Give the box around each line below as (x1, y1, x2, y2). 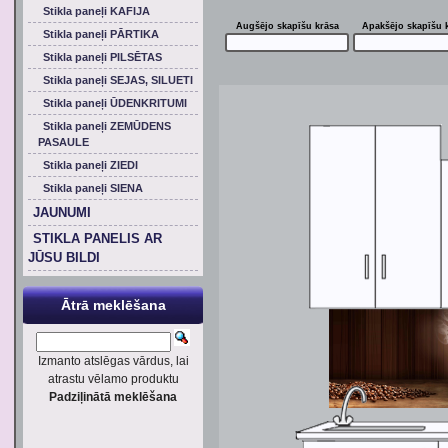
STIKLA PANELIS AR (33, 231, 162, 246)
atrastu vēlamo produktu (47, 372, 179, 386)
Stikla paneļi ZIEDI (43, 159, 138, 171)
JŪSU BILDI (28, 250, 100, 265)
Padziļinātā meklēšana (49, 390, 177, 404)
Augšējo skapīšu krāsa (235, 21, 339, 31)
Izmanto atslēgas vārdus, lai (37, 354, 189, 368)
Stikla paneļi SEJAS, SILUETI (43, 74, 193, 86)
